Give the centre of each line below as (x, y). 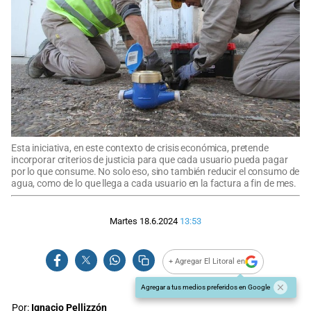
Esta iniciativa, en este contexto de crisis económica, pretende (140, 148)
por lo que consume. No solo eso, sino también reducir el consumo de (155, 171)
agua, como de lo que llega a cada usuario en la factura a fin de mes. (154, 183)
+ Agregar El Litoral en (207, 262)
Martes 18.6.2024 (144, 221)
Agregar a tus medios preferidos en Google (205, 287)
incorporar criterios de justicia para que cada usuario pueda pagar (150, 160)
